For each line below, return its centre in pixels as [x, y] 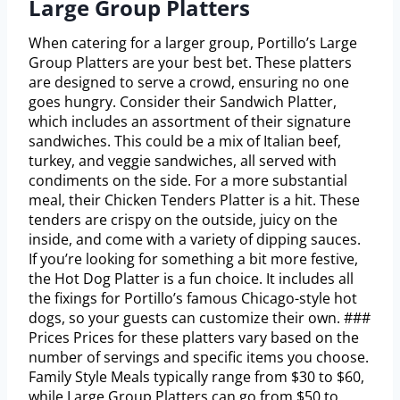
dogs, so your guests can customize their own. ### [200, 318]
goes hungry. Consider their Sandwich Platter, [183, 102]
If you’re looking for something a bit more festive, [193, 259]
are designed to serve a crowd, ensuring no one [189, 83]
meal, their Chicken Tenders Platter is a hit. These [194, 200]
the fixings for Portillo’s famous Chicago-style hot [193, 299]
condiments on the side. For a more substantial [188, 181]
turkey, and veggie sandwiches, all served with [183, 161]
